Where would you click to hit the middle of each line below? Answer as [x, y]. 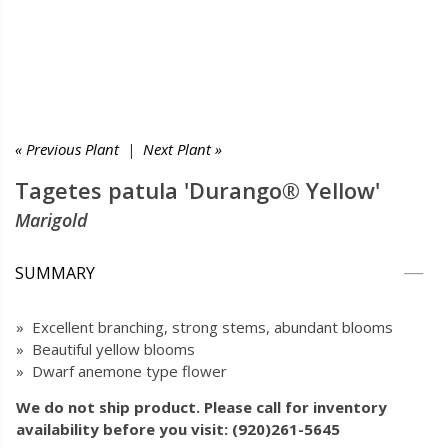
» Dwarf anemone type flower [121, 371]
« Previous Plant [67, 149]
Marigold [51, 220]
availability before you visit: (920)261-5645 [178, 429]
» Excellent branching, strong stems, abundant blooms [204, 327]
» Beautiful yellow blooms [105, 349]
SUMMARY [55, 273]
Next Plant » [182, 149]
